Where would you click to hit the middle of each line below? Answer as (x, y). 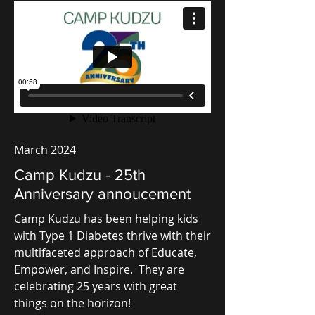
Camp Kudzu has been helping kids (106, 218)
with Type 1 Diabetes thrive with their (112, 235)
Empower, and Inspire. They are (99, 269)
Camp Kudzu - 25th (80, 174)
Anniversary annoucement (102, 193)
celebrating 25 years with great (96, 286)
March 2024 (45, 149)
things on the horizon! (72, 303)
